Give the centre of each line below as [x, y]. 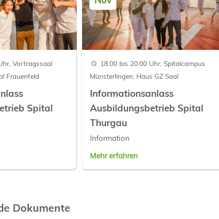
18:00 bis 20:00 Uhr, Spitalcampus [153, 63]
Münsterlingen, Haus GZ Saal [134, 76]
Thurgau [109, 122]
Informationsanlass [132, 93]
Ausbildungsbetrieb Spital [147, 108]
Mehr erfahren [114, 156]
